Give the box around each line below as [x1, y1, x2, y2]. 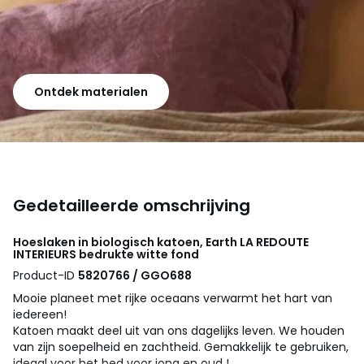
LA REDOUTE [240, 233, 309, 250]
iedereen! [13, 305, 67, 323]
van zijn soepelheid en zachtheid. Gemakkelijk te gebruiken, [13, 338, 349, 355]
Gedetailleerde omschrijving [13, 193, 250, 217]
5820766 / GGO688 [78, 266, 192, 284]
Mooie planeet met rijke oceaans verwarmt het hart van [13, 289, 332, 306]
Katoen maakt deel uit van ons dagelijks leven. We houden [13, 322, 344, 339]
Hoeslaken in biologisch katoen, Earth [13, 233, 240, 250]
